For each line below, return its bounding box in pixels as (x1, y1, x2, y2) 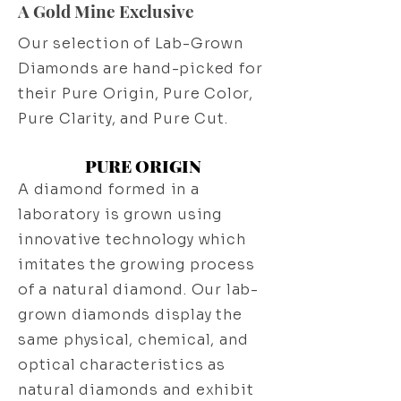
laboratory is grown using (18, 205, 223, 225)
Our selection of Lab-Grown (18, 34, 243, 54)
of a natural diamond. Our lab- (18, 280, 260, 300)
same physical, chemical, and (18, 330, 249, 350)
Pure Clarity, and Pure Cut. (18, 109, 228, 129)
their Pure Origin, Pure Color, (18, 84, 254, 104)
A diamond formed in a (18, 180, 200, 200)
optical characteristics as (18, 355, 226, 375)
